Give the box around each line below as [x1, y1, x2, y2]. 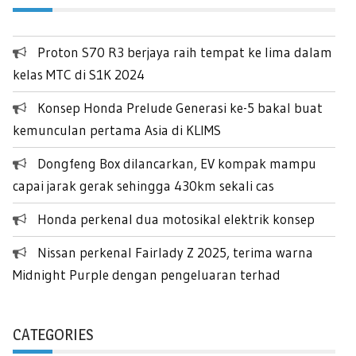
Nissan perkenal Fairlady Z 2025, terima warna [37, 244, 313, 261]
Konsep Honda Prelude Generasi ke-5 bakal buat [37, 99, 323, 117]
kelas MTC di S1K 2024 [13, 66, 145, 83]
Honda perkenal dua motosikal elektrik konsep [37, 211, 315, 228]
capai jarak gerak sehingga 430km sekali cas [13, 177, 274, 195]
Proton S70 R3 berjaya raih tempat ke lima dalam [37, 44, 332, 61]
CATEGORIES [13, 325, 93, 345]
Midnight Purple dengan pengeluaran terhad [13, 266, 281, 284]
